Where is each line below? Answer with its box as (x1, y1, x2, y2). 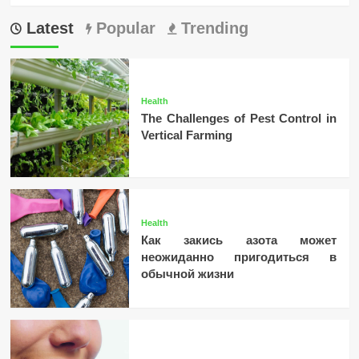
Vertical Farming (140, 127, 232, 142)
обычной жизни (140, 267, 234, 281)
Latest (21, 19, 74, 38)
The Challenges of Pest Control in (140, 111, 337, 125)
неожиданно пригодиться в (140, 250, 337, 264)
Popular (91, 19, 155, 38)
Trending (175, 19, 248, 38)
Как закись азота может (140, 233, 337, 248)
